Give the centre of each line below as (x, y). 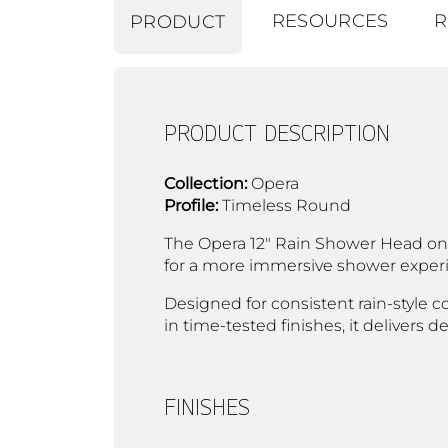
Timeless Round (284, 205)
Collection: (205, 183)
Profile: (191, 205)
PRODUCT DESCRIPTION (277, 132)
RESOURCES (330, 20)
